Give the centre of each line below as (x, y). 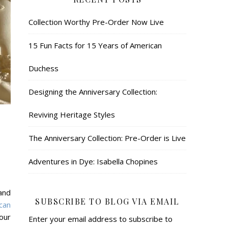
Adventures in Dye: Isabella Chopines (93, 161)
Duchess (44, 68)
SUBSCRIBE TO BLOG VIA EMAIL (107, 201)
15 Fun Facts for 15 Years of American (95, 45)
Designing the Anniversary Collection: (93, 91)
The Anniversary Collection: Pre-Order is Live (107, 138)
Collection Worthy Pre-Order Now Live (96, 22)
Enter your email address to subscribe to (101, 219)
